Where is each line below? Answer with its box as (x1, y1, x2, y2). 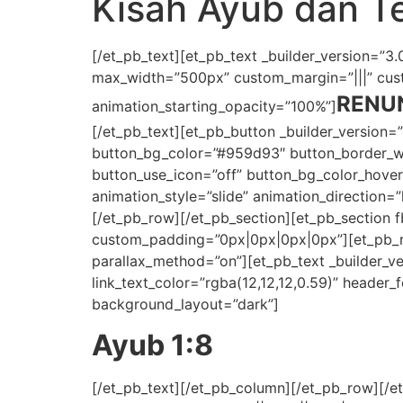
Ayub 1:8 (92, 327, 213, 363)
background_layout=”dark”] (92, 295, 279, 314)
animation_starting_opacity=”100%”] (92, 97, 336, 116)
